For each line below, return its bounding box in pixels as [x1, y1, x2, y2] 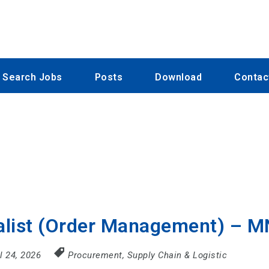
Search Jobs [2, 71, 62, 83]
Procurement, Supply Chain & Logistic [68, 249, 228, 261]
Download [155, 71, 202, 83]
